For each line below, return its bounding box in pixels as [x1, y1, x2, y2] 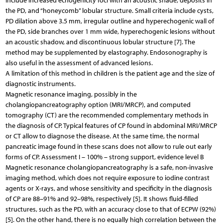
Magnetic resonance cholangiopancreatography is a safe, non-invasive [5, 163, 213, 172]
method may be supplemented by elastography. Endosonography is [5, 48, 208, 57]
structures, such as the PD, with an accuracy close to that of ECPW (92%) [5, 205, 216, 214]
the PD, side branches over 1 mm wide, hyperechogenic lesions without [5, 27, 215, 36]
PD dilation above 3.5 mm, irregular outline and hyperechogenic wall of [5, 16, 214, 25]
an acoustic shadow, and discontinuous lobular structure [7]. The [5, 37, 195, 46]
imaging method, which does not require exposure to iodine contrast [5, 173, 210, 182]
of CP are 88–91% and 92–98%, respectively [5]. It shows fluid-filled [5, 194, 198, 203]
